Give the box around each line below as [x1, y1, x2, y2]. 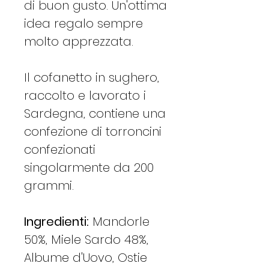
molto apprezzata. [24, 32, 133, 50]
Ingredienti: [24, 213, 89, 230]
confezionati [24, 141, 95, 158]
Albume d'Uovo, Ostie [24, 249, 147, 266]
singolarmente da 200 [24, 159, 154, 176]
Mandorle [89, 213, 150, 230]
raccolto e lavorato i [24, 86, 146, 104]
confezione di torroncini [24, 122, 162, 140]
